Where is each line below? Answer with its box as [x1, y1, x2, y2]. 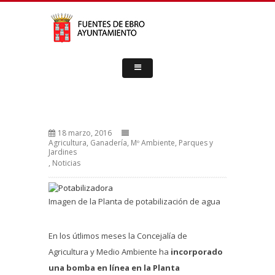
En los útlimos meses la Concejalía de [48, 230, 187, 241]
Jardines [48, 147, 77, 157]
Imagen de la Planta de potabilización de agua [48, 195, 220, 207]
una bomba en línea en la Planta [48, 261, 180, 273]
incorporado [171, 246, 223, 257]
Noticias [52, 158, 80, 168]
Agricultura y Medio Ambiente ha [48, 246, 171, 257]
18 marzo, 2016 [58, 128, 112, 138]
